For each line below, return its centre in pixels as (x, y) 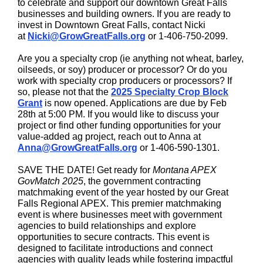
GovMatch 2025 (50, 181)
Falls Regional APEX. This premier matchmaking (119, 203)
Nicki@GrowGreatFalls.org (87, 36)
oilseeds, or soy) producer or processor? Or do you (122, 70)
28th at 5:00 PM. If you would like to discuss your (118, 114)
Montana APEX (185, 170)
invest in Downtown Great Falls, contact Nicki (112, 25)
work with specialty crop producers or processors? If (125, 81)
